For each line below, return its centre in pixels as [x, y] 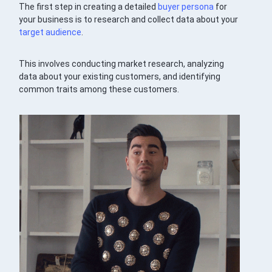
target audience [50, 32]
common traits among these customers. [99, 90]
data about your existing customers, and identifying [120, 77]
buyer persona [186, 7]
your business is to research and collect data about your [129, 20]
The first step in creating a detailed [89, 7]
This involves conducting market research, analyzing [122, 64]
